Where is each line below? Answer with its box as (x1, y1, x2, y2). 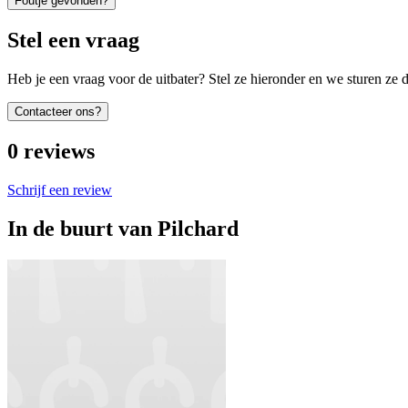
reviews (24, 138, 95, 163)
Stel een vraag (7, 28, 139, 53)
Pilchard (158, 216, 239, 240)
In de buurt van (7, 216, 152, 240)
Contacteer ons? (15, 105, 101, 119)
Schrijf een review (7, 181, 112, 198)
